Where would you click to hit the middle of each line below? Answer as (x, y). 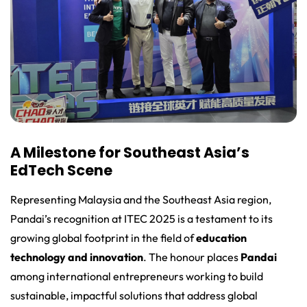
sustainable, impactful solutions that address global (134, 295)
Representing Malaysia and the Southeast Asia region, (141, 199)
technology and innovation (77, 257)
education (221, 237)
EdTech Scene (61, 170)
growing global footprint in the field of (103, 237)
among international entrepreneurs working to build (137, 276)
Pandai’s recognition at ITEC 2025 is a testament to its (142, 218)
